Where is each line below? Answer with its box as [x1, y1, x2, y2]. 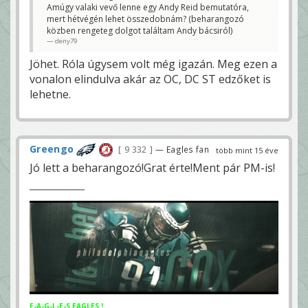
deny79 [55, 36, 77, 46]
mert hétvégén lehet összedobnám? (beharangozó [47, 13, 244, 25]
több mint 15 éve [216, 145, 278, 156]
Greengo [30, 142, 74, 156]
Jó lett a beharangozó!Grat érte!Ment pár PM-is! [30, 160, 275, 176]
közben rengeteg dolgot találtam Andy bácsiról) [47, 25, 232, 37]
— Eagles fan [155, 144, 209, 155]
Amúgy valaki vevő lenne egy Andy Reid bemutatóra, [47, 1, 249, 14]
